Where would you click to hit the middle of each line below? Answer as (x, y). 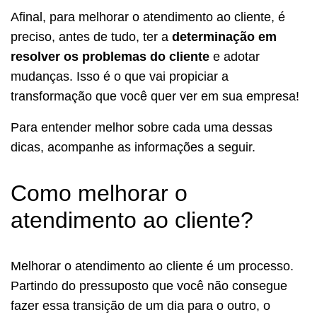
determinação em (224, 36)
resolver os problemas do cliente (110, 56)
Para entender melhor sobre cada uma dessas (142, 127)
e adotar (235, 56)
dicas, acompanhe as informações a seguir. (133, 147)
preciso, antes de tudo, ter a (91, 36)
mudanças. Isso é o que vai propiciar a (120, 76)
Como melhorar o (99, 193)
